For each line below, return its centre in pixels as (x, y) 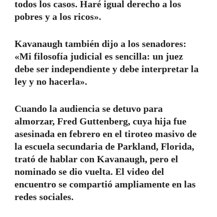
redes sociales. (44, 197)
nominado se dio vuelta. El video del (89, 172)
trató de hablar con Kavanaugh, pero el (96, 159)
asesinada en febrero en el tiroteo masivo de (106, 134)
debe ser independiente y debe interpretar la (107, 69)
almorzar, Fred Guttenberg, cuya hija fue (101, 121)
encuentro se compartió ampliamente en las (105, 184)
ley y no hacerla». (51, 82)
